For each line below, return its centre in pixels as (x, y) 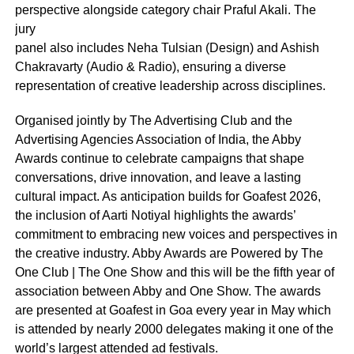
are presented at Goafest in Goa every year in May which (173, 310)
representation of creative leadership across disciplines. (170, 85)
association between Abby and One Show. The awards (168, 291)
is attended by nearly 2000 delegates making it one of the (174, 329)
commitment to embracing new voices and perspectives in (176, 234)
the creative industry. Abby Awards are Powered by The (169, 253)
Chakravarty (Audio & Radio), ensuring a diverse (150, 66)
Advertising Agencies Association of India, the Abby (158, 139)
